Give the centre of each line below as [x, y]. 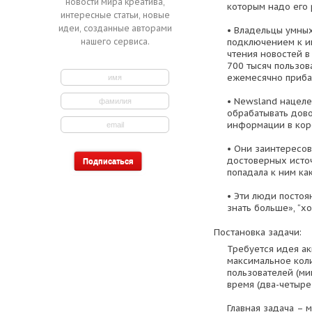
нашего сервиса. [115, 41]
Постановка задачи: [257, 233]
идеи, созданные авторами [115, 28]
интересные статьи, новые [115, 15]
